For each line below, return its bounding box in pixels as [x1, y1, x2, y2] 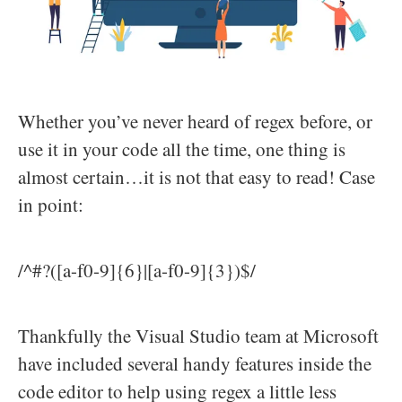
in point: [18, 192, 83, 218]
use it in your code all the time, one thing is [18, 136, 345, 162]
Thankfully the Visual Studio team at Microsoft [18, 323, 379, 349]
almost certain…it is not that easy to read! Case [18, 164, 375, 190]
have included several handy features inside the [18, 351, 371, 377]
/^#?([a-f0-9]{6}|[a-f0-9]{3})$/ [18, 258, 256, 284]
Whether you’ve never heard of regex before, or [18, 109, 372, 135]
